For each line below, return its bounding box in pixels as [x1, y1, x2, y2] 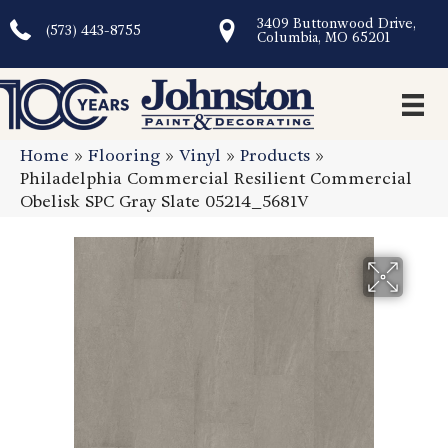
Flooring [88, 145, 160, 167]
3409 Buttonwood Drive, [256, 15, 416, 32]
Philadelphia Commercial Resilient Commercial [20, 168, 412, 190]
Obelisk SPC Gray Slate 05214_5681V [20, 191, 309, 213]
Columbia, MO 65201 [256, 29, 390, 46]
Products [240, 145, 310, 167]
